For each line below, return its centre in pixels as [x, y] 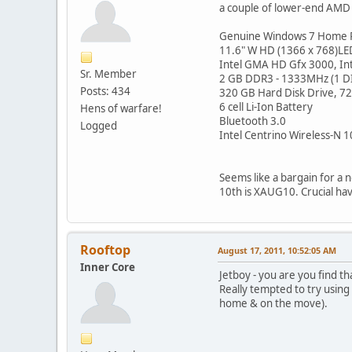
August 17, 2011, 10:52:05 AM [277, 250]
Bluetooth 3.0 [253, 121]
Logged [99, 125]
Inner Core [108, 267]
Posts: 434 [105, 91]
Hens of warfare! [121, 108]
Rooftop [105, 249]
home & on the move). [275, 303]
